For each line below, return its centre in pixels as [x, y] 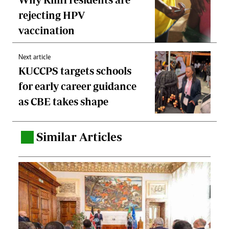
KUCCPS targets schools [75, 71]
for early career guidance [77, 86]
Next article [35, 58]
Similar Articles [79, 137]
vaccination [47, 31]
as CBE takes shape [63, 102]
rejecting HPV [52, 15]
